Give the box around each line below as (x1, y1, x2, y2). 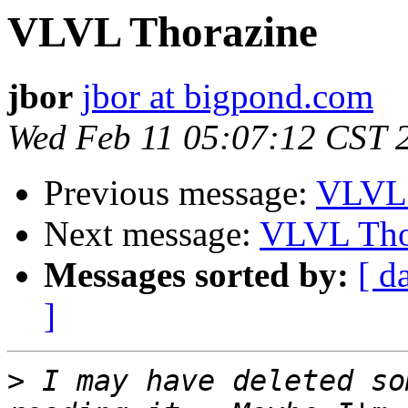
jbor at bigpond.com (82, 76, 373, 117)
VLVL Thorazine (7, 8, 318, 56)
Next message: (44, 214, 260, 254)
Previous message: (44, 173, 316, 213)
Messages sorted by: (44, 255, 349, 295)
